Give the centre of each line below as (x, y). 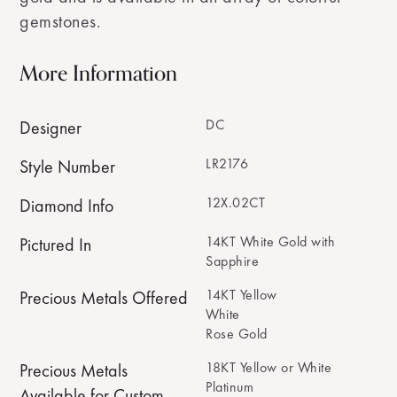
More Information (99, 74)
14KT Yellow (241, 295)
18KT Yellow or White (269, 367)
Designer (51, 128)
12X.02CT (235, 202)
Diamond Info (67, 206)
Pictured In (56, 245)
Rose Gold (237, 334)
